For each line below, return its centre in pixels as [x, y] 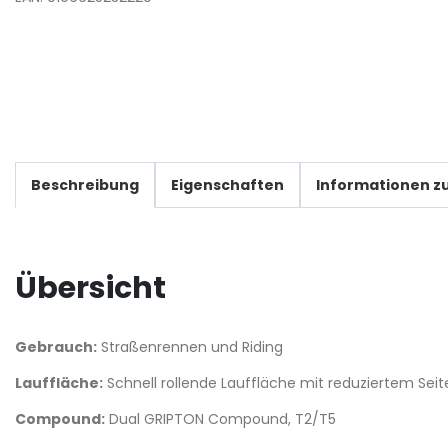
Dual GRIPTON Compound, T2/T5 [220, 418]
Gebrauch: [56, 346]
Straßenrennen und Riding [190, 346]
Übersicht [90, 287]
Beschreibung [85, 184]
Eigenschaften [227, 184]
